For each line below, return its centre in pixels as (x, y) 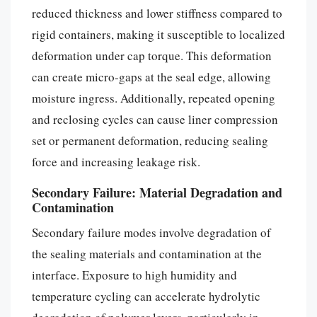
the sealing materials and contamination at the (147, 253)
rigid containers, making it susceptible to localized (158, 34)
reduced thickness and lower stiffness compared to (157, 13)
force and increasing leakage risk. (116, 161)
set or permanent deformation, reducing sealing (150, 140)
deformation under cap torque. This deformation (152, 55)
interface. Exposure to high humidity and (134, 275)
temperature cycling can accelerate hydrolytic (146, 296)
